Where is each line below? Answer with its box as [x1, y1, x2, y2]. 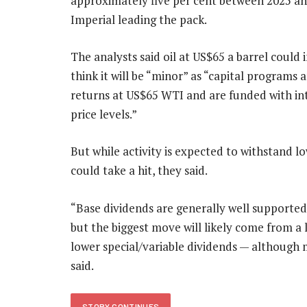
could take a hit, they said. [71, 162, 208, 179]
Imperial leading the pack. [71, 12, 207, 28]
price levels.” [71, 106, 137, 123]
